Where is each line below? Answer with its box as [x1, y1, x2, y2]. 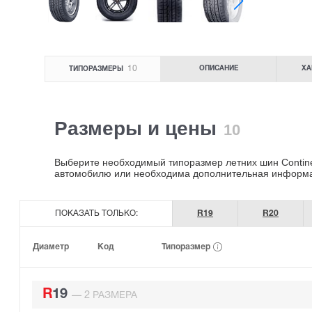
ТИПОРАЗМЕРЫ [68, 66, 125, 73]
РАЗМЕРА [90, 290, 137, 300]
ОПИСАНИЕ [198, 65, 238, 72]
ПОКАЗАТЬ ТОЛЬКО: [54, 209, 138, 217]
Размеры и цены [54, 118, 222, 140]
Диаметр [33, 242, 69, 251]
